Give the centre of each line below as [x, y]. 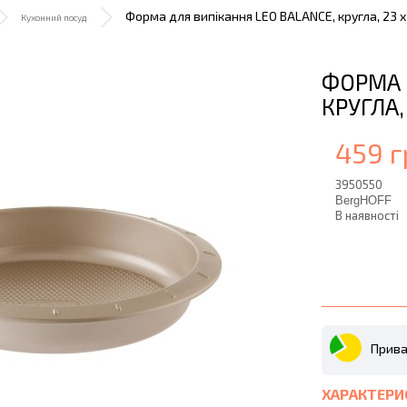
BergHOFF [363, 200]
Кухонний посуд [54, 17]
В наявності [367, 215]
